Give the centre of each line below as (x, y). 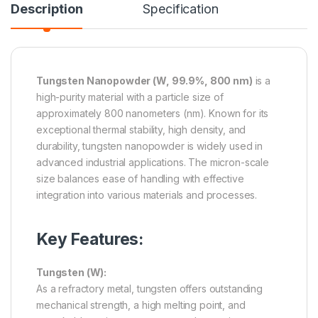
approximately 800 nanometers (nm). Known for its (153, 114)
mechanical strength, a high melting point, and (141, 305)
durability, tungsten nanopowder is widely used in (150, 146)
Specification (181, 9)
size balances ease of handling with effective (140, 179)
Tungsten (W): (72, 273)
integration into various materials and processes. (147, 195)
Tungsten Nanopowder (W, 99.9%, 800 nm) (144, 81)
